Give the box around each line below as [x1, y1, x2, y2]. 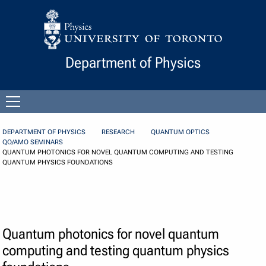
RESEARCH [102, 128, 135, 137]
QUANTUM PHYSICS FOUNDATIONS [2, 159, 113, 167]
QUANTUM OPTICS [151, 128, 210, 137]
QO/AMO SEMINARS [2, 138, 64, 147]
